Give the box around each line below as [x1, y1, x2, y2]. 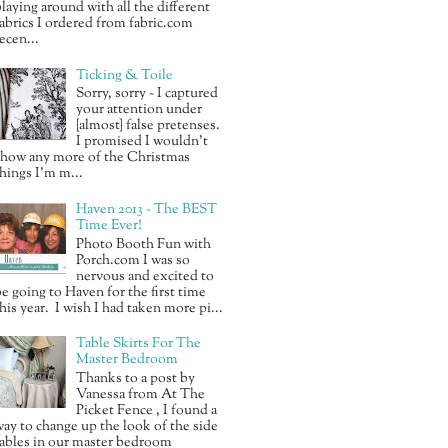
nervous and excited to [76, 266, 215, 287]
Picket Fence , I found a [76, 401, 218, 422]
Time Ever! [76, 215, 143, 236]
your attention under [76, 100, 203, 121]
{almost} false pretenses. [76, 116, 224, 137]
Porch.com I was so [76, 250, 191, 271]
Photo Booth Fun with [76, 234, 212, 255]
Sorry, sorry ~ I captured [76, 84, 219, 105]
